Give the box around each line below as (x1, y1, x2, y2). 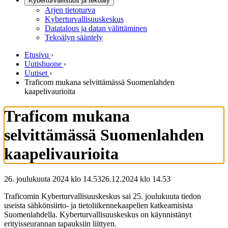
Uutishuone (24, 60, 62, 68)
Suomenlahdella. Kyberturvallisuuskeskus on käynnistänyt (4, 210, 191, 219)
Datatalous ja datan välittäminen (45, 24, 147, 33)
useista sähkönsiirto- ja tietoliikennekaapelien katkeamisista (4, 201, 193, 210)
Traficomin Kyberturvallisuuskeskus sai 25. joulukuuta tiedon (4, 191, 201, 201)
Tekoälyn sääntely (45, 33, 103, 42)
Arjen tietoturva (45, 6, 95, 14)
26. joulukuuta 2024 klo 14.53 (4, 174, 101, 183)
